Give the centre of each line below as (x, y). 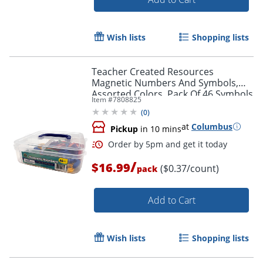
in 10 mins (160, 129)
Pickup (124, 129)
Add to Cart (171, 200)
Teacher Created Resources (153, 71)
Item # (102, 99)
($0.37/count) (190, 168)
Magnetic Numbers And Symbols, (165, 82)
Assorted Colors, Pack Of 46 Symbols (172, 94)
